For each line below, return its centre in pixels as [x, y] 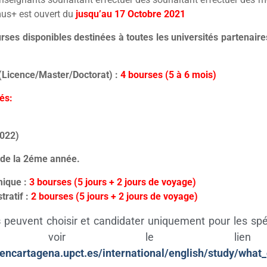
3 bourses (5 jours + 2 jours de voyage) [111, 182]
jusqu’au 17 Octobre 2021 [130, 14]
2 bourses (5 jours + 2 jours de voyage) [114, 196]
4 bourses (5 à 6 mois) [168, 75]
